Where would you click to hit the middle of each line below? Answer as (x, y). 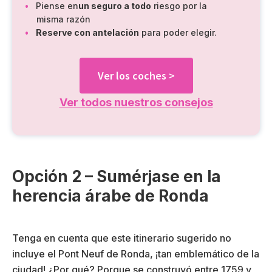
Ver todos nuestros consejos (136, 102)
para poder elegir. (178, 32)
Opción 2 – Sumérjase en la (117, 177)
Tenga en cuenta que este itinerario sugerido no (122, 238)
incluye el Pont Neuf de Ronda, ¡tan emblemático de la (136, 254)
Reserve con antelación (87, 32)
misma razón (63, 19)
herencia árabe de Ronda (110, 196)
